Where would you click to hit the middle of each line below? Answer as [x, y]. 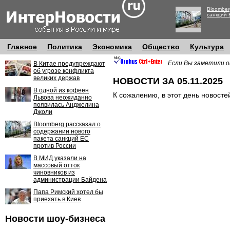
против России [55, 146]
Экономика [112, 47]
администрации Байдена [70, 180]
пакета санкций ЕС [61, 139]
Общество [161, 47]
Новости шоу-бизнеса [55, 219]
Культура [207, 47]
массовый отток [56, 165]
